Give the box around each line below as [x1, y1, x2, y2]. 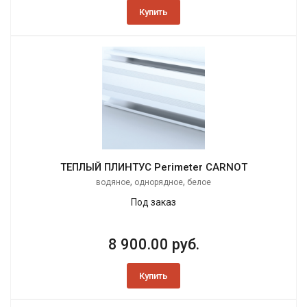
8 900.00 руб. [108, 236, 199, 254]
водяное [96, 177, 130, 188]
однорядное [134, 177, 183, 188]
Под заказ [131, 197, 176, 208]
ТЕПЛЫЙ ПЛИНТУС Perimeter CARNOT [60, 161, 247, 174]
